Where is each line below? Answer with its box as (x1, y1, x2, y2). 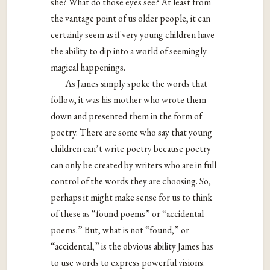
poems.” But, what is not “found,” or (51, 223, 190, 236)
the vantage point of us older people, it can (51, 11, 211, 25)
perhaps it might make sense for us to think (51, 190, 213, 204)
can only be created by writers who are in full (51, 158, 217, 171)
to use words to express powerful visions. (51, 256, 206, 269)
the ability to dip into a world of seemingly (51, 44, 207, 57)
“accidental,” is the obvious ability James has (51, 239, 214, 253)
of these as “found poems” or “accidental (51, 207, 204, 220)
